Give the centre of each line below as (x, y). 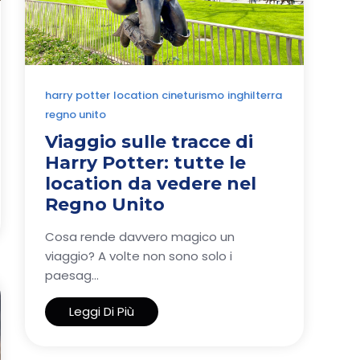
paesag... (72, 276)
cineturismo (193, 96)
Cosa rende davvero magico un (140, 237)
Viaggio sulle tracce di (149, 142)
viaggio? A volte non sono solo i (139, 256)
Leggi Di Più (102, 312)
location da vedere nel (151, 184)
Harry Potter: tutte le (145, 163)
